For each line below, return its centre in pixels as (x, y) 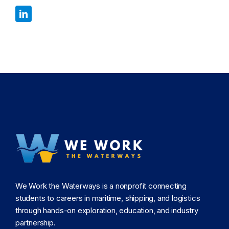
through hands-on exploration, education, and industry (107, 210)
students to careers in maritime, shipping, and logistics (108, 198)
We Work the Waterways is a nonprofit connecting (101, 186)
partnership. (36, 222)
